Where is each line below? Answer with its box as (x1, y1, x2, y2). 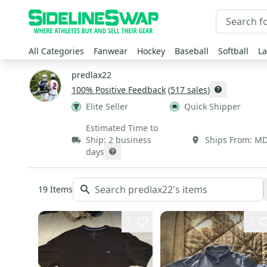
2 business (108, 134, 151, 145)
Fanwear (94, 45, 128, 57)
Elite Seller (86, 101, 128, 112)
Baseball (175, 45, 209, 57)
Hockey (137, 45, 165, 57)
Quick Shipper (184, 101, 241, 112)
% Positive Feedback (86, 84, 166, 95)
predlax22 (72, 69, 111, 80)
